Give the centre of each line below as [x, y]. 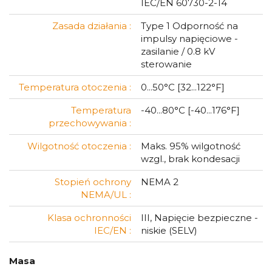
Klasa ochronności [89, 218]
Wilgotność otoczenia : [79, 146]
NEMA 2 [160, 182]
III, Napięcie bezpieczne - [199, 218]
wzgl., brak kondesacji [190, 159]
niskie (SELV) [169, 230]
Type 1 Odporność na [189, 26]
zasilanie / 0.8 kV [178, 51]
